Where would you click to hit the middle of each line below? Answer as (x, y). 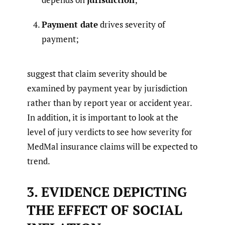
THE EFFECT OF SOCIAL (104, 210)
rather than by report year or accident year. (109, 103)
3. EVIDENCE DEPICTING (106, 192)
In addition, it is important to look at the (103, 118)
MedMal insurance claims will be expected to (112, 147)
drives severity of (132, 25)
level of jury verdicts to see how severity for (110, 132)
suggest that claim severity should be (97, 74)
